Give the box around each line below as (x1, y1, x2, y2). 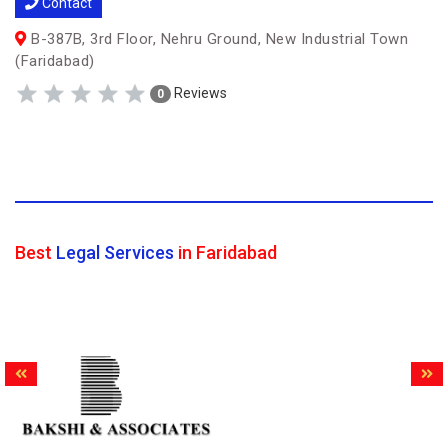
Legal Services (56, 242, 174, 263)
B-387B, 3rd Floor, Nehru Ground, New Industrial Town (26, 30, 408, 48)
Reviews (171, 84, 227, 101)
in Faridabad (174, 242, 277, 263)
